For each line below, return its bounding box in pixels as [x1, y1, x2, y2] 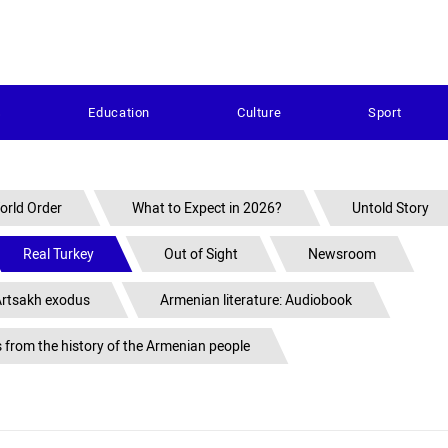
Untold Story [352, 200, 429, 216]
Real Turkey [23, 246, 94, 262]
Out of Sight [164, 246, 238, 262]
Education [88, 105, 151, 120]
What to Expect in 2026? [132, 200, 282, 216]
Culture [236, 105, 282, 120]
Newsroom [308, 246, 376, 262]
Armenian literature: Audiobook [160, 292, 352, 308]
